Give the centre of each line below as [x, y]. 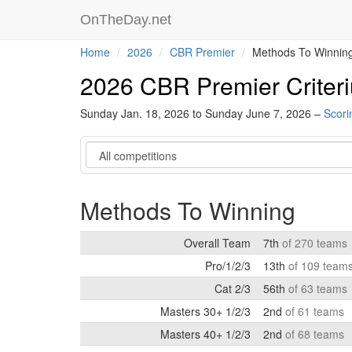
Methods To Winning [188, 210]
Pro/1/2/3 [228, 266]
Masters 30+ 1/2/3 [205, 311]
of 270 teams [315, 243]
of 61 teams [315, 311]
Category [109, 148]
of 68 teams [315, 334]
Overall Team [217, 243]
